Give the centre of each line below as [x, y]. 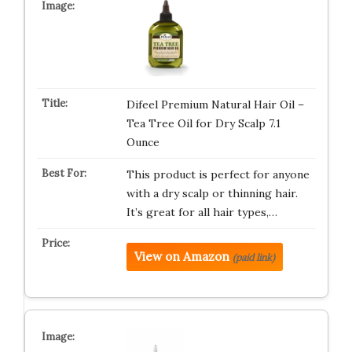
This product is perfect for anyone [218, 174]
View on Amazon [181, 257]
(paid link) [253, 257]
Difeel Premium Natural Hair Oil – [215, 104]
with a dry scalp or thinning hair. [212, 193]
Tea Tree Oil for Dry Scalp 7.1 [203, 123]
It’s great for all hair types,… [202, 212]
